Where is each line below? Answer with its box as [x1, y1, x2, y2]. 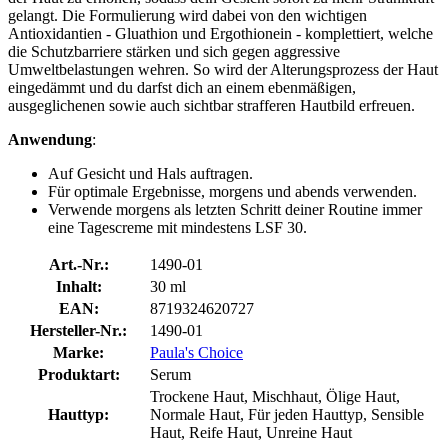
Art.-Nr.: [48, 255, 109, 273]
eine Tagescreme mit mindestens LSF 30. [48, 218, 307, 236]
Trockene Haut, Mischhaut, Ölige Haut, [150, 387, 400, 405]
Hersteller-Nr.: [30, 321, 127, 339]
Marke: [53, 343, 104, 361]
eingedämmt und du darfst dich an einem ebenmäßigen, [8, 78, 356, 96]
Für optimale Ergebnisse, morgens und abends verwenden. [48, 182, 417, 200]
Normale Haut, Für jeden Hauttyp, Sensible [150, 405, 424, 423]
